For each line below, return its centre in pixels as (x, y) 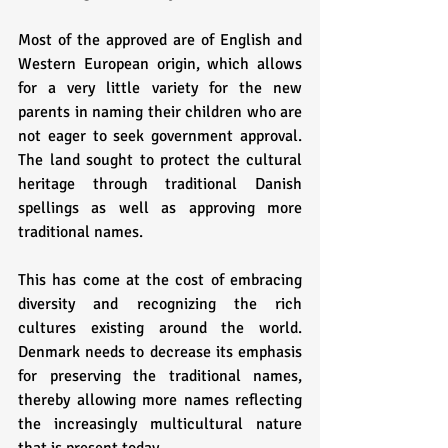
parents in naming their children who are (160, 112)
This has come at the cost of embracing (160, 280)
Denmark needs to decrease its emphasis (160, 352)
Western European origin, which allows (160, 64)
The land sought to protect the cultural (160, 160)
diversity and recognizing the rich (160, 304)
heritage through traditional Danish (160, 184)
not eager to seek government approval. (160, 136)
